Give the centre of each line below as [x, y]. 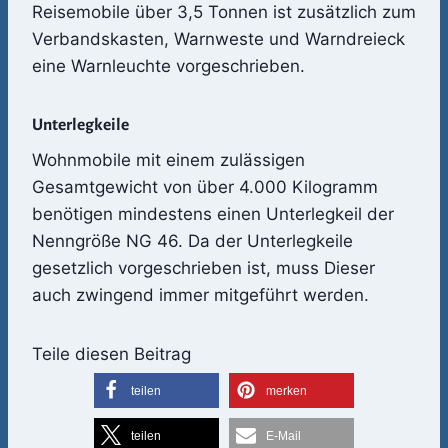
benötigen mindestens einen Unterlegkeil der [213, 213]
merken [286, 390]
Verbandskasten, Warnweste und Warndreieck [218, 38]
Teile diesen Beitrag [111, 353]
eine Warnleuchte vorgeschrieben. [168, 65]
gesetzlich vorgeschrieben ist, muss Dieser [203, 267]
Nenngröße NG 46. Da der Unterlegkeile [192, 240]
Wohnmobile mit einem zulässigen [168, 159]
